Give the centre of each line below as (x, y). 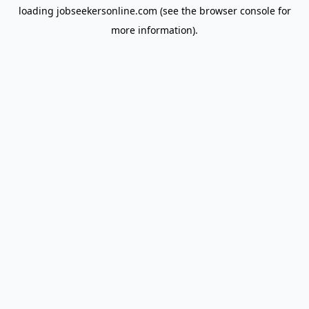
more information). (154, 30)
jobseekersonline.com (107, 11)
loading (37, 11)
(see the (177, 11)
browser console (237, 11)
